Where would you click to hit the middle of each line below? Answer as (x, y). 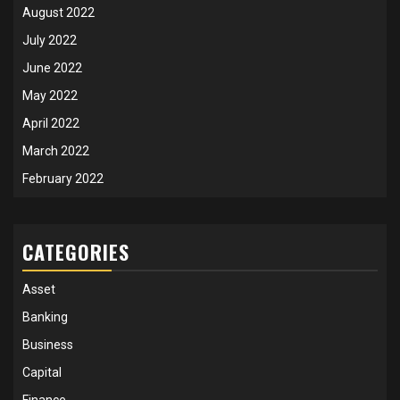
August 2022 (58, 12)
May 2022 (50, 95)
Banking (45, 317)
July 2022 (50, 40)
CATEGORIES (76, 251)
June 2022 (52, 67)
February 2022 (63, 178)
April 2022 (51, 123)
